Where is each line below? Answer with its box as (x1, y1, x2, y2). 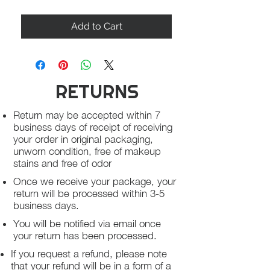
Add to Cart (71, 20, 122, 32)
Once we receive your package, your (13, 175, 176, 187)
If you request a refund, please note (11, 248, 167, 260)
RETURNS (55, 80, 139, 103)
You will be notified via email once (13, 218, 161, 230)
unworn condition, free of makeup (13, 145, 161, 157)
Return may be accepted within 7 (13, 109, 160, 121)
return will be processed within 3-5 (13, 187, 165, 199)
